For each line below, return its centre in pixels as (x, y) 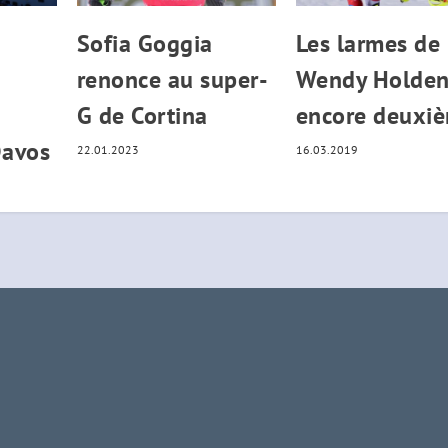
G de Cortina (142, 116)
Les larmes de (368, 44)
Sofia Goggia (144, 44)
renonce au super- (172, 80)
